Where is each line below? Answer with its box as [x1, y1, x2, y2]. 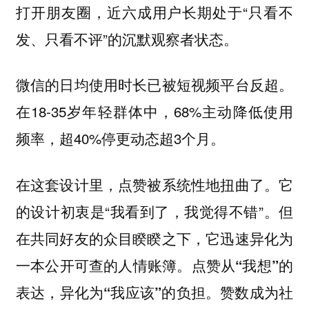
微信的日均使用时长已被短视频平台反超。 [15, 74, 294, 95]
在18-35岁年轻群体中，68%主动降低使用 [15, 101, 294, 122]
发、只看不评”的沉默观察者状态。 [15, 28, 238, 49]
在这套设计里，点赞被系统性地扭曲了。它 [15, 173, 294, 195]
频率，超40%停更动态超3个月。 [15, 128, 225, 149]
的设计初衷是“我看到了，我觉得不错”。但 [15, 200, 294, 221]
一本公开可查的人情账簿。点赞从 [15, 254, 236, 275]
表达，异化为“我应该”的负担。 [15, 281, 221, 302]
